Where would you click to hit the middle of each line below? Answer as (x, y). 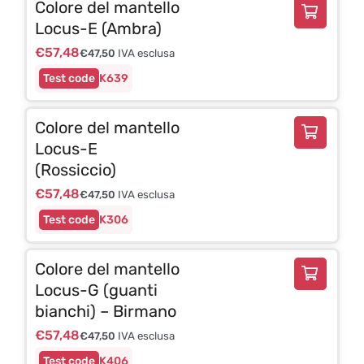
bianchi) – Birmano (105, 311)
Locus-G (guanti (96, 290)
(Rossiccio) (75, 169)
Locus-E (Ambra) (98, 28)
